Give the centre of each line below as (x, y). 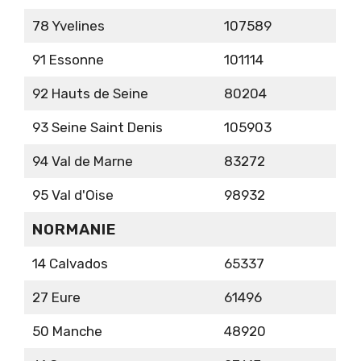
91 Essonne (68, 60)
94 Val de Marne (82, 162)
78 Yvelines (68, 26)
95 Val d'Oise (73, 195)
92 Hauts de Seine (90, 94)
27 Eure (56, 298)
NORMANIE (74, 230)
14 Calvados (70, 264)
